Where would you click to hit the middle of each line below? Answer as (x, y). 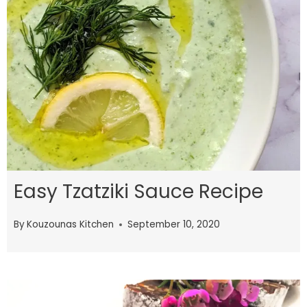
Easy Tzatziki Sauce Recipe (138, 191)
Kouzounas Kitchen (71, 225)
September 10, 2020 (174, 225)
